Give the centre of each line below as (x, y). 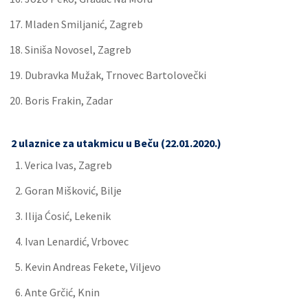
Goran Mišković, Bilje (73, 190)
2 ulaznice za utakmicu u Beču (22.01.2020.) (116, 143)
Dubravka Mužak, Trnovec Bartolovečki (115, 75)
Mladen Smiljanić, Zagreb (84, 24)
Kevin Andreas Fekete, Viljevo (93, 267)
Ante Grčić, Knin (62, 292)
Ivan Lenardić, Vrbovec (77, 241)
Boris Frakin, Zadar (69, 100)
